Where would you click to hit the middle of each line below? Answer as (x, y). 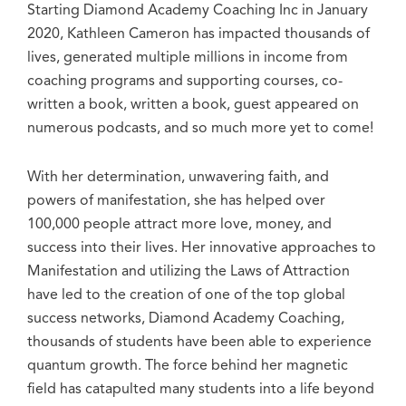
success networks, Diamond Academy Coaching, (186, 319)
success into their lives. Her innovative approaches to (202, 248)
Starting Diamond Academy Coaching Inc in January (198, 10)
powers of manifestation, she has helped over (176, 201)
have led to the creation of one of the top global (186, 295)
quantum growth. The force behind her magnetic (188, 366)
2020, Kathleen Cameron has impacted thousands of (198, 34)
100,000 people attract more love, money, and (179, 224)
